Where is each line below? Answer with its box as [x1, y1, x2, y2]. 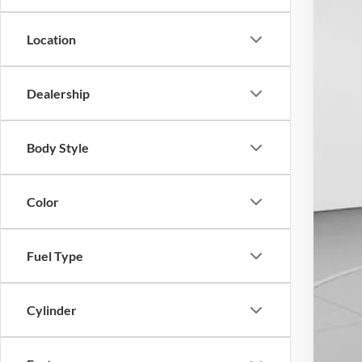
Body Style [27, 140, 89, 155]
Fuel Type [27, 248, 83, 263]
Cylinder [27, 302, 77, 318]
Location [27, 32, 76, 47]
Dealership [27, 86, 90, 101]
